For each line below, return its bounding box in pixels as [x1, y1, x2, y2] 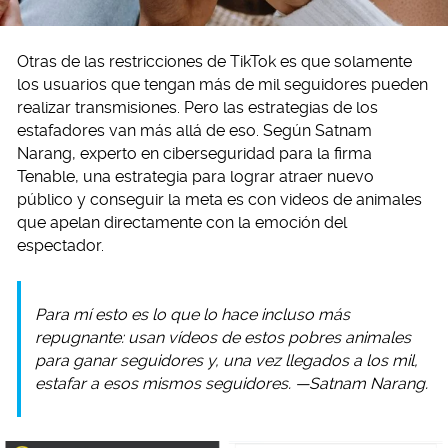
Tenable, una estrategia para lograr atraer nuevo [17, 167, 374, 187]
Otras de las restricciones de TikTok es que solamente [17, 52, 412, 72]
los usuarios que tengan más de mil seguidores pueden [17, 75, 428, 95]
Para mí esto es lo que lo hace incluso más [35, 305, 350, 325]
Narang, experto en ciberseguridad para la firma [17, 144, 372, 164]
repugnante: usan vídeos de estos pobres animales [35, 328, 411, 348]
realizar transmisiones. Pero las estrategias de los [17, 98, 378, 118]
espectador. [17, 236, 104, 256]
